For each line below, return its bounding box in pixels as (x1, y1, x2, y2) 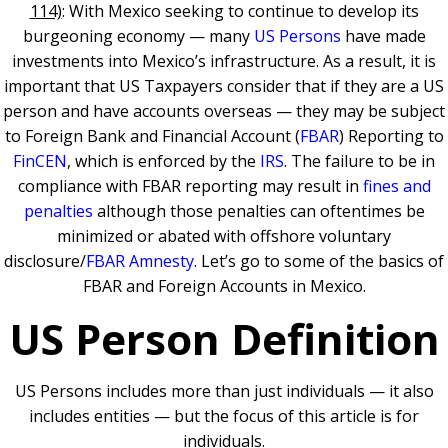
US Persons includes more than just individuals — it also (14, 380, 434, 402)
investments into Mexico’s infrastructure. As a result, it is (12, 50, 436, 72)
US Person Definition (8, 310, 440, 367)
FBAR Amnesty (86, 250, 194, 272)
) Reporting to (338, 125, 444, 147)
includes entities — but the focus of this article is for (29, 405, 419, 427)
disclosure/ (4, 250, 86, 272)
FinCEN (13, 150, 67, 172)
